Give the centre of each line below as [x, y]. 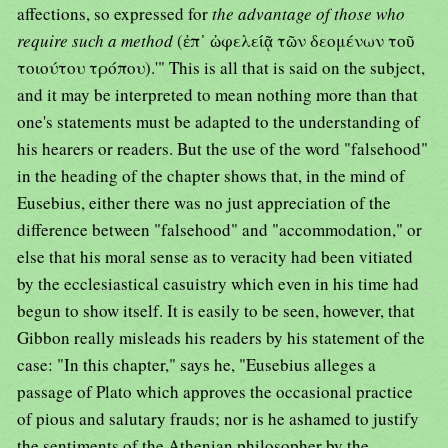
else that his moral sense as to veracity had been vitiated [215, 257]
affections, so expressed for [114, 14]
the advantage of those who [308, 14]
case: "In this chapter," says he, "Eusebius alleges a [196, 365]
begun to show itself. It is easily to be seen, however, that [216, 311]
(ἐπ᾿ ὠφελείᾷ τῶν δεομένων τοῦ [295, 41]
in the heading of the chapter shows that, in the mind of [211, 176]
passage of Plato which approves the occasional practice [215, 392]
